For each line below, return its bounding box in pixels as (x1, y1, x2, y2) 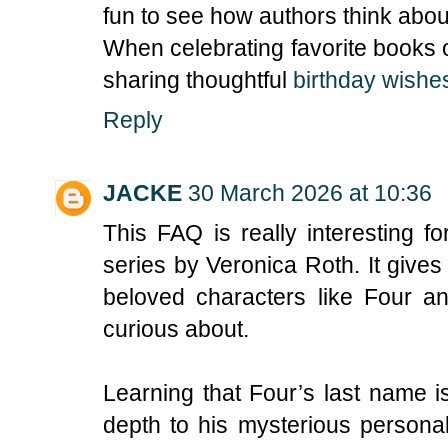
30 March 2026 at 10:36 (188, 180, 432, 207)
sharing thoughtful (103, 66, 293, 93)
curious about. (103, 316, 249, 343)
